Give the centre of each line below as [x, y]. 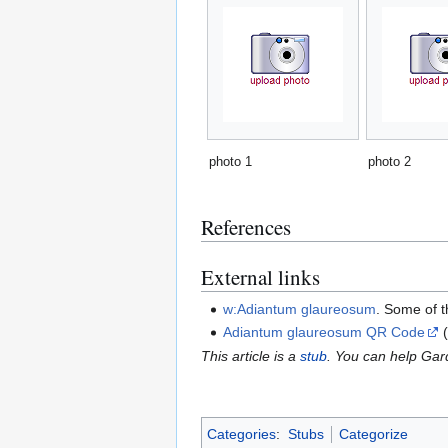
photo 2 [389, 162]
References [246, 227]
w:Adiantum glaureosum [300, 308]
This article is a [250, 355]
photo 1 [230, 162]
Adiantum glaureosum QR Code [324, 332]
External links [260, 277]
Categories [241, 433]
